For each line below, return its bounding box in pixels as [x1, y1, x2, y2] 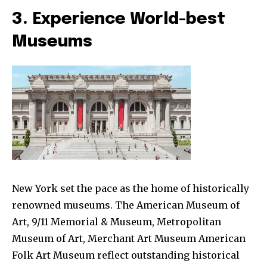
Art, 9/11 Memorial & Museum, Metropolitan [12, 215, 221, 228]
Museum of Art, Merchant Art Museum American [12, 232, 246, 244]
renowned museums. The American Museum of [12, 198, 240, 211]
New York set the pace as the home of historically [12, 182, 249, 194]
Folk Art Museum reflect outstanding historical [12, 249, 240, 261]
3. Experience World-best [12, 11, 225, 27]
